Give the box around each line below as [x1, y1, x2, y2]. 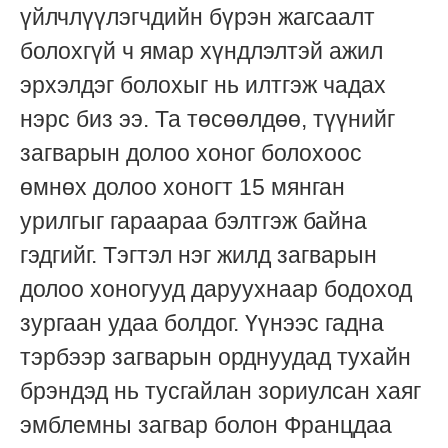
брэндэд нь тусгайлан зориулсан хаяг [20, 378, 421, 405]
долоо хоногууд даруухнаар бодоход [20, 276, 412, 303]
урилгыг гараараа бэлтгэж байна [20, 208, 367, 235]
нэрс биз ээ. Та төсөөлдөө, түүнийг [20, 106, 395, 133]
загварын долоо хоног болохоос [20, 140, 362, 167]
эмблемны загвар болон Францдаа [20, 412, 392, 439]
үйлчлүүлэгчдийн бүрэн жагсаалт [20, 4, 375, 31]
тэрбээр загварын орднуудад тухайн [20, 344, 411, 371]
